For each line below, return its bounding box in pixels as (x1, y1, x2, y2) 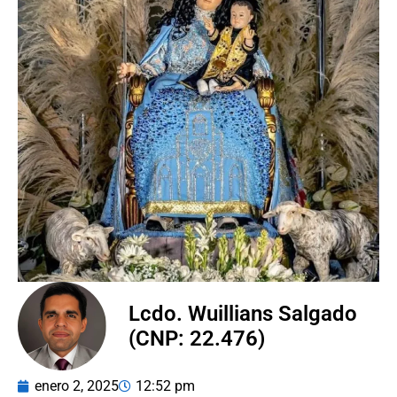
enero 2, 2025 (35, 378, 119, 395)
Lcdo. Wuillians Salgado (128, 301, 357, 327)
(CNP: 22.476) (128, 326, 265, 352)
